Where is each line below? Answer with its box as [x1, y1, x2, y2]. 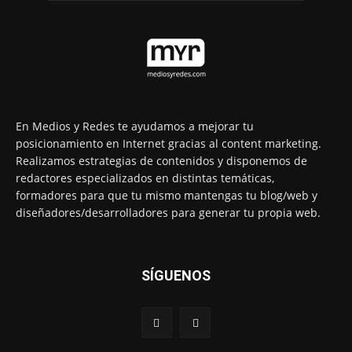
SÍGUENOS [141, 267, 211, 284]
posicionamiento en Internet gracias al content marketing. [16, 136, 321, 152]
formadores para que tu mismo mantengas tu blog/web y [16, 188, 317, 203]
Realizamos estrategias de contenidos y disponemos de [16, 153, 307, 169]
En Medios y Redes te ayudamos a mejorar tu [16, 119, 254, 134]
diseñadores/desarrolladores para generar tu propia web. [16, 205, 321, 221]
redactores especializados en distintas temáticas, [16, 170, 274, 186]
